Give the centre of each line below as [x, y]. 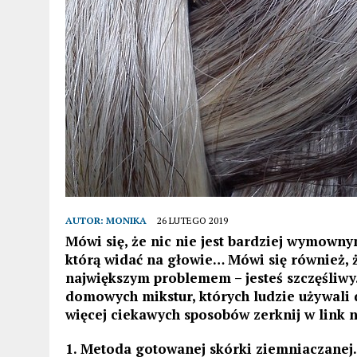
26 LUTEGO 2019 [192, 220]
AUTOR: [86, 220]
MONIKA [126, 220]
